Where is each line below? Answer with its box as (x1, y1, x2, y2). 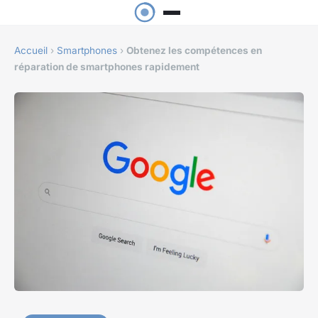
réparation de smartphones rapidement (14, 61, 199, 73)
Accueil (14, 45, 48, 57)
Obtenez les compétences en (126, 45, 262, 57)
